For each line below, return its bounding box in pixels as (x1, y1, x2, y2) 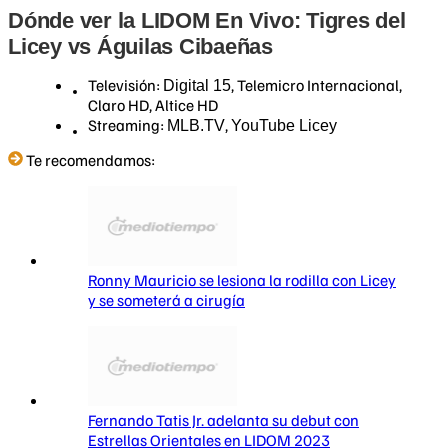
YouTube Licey (231, 117, 337, 135)
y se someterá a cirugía (88, 290, 245, 311)
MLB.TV (167, 117, 225, 135)
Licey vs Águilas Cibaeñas (8, 34, 273, 60)
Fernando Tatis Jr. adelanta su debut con (88, 410, 359, 431)
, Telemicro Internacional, (231, 75, 402, 96)
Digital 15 (163, 77, 231, 95)
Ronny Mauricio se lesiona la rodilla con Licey (88, 270, 396, 291)
